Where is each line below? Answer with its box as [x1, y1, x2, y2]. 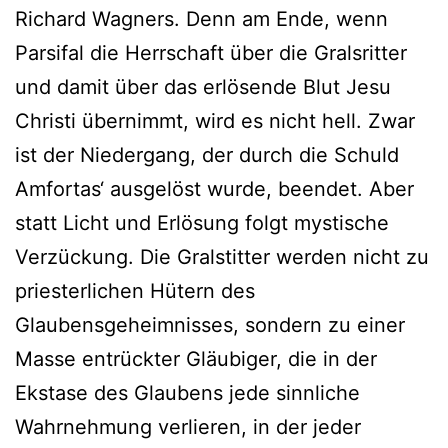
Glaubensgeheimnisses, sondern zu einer [15, 313, 405, 338]
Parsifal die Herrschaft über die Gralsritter [15, 41, 407, 66]
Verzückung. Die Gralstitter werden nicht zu [15, 245, 429, 270]
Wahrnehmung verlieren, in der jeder [15, 415, 361, 440]
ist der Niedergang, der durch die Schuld [15, 143, 399, 168]
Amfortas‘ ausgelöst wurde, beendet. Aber [15, 177, 414, 202]
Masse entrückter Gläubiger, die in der [15, 347, 377, 372]
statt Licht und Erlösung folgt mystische [15, 211, 389, 236]
